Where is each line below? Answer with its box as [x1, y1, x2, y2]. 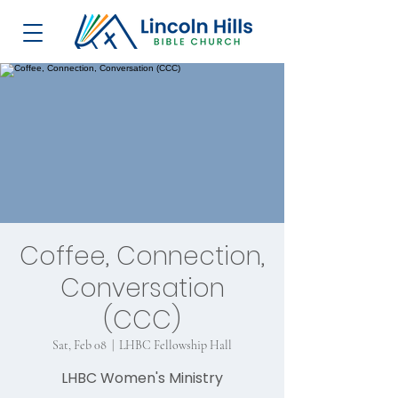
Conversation [60, 271, 225, 306]
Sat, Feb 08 [52, 338, 107, 353]
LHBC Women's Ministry [61, 368, 223, 388]
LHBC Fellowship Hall [119, 338, 232, 353]
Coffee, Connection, [20, 239, 265, 274]
